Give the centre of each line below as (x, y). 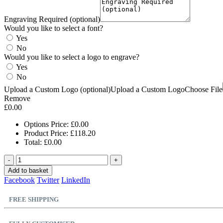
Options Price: (47, 124)
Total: (34, 142)
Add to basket (28, 171)
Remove (17, 99)
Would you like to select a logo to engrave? (72, 57)
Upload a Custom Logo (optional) (57, 90)
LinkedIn (76, 180)
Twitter (48, 180)
